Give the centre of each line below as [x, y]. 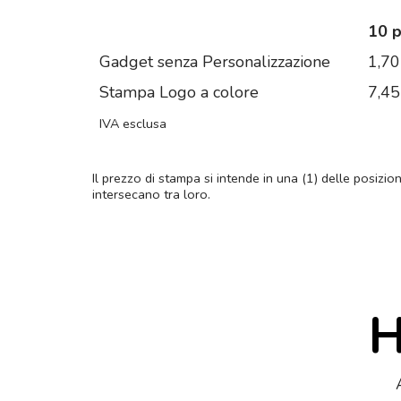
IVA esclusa [133, 123]
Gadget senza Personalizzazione [215, 61]
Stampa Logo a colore [179, 92]
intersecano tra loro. [151, 194]
